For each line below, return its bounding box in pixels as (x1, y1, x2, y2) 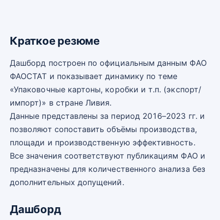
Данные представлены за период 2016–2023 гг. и (10, 111, 205, 121)
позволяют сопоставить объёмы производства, (10, 124, 197, 135)
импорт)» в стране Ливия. (10, 98, 112, 108)
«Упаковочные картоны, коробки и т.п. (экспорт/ (10, 84, 201, 95)
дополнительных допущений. (10, 177, 124, 188)
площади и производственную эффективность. (10, 137, 195, 148)
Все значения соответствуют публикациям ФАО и (10, 151, 205, 161)
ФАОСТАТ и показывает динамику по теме (10, 71, 178, 82)
